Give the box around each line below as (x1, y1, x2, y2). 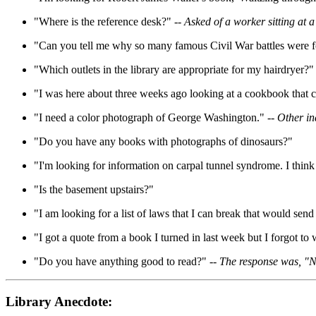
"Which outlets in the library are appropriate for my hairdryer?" (34, 63, 314, 75)
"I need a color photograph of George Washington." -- (34, 111, 277, 123)
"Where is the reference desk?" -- (34, 15, 184, 28)
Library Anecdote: (6, 293, 112, 309)
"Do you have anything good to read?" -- (34, 255, 219, 267)
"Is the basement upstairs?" (34, 183, 154, 195)
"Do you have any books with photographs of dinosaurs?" (34, 135, 293, 147)
